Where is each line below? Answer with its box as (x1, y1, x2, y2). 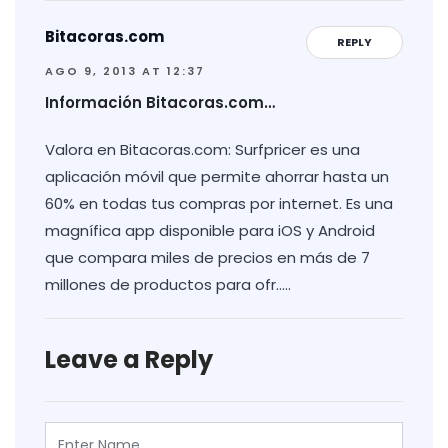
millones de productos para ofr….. (45, 273, 291, 295)
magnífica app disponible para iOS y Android (45, 219, 375, 241)
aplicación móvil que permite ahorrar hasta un (45, 165, 389, 187)
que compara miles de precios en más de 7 (45, 246, 370, 268)
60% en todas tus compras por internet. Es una (45, 192, 393, 214)
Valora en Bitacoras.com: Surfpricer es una (45, 138, 360, 160)
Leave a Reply (45, 342, 213, 376)
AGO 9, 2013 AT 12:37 (45, 62, 205, 79)
